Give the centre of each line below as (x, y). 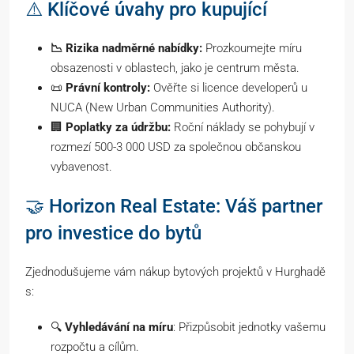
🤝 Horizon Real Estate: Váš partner (174, 206)
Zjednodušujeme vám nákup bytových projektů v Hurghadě (175, 271)
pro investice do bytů (113, 233)
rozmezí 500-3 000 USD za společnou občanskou (176, 147)
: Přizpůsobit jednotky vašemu (249, 327)
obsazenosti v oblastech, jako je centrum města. (175, 68)
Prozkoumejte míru (252, 48)
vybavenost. (81, 166)
